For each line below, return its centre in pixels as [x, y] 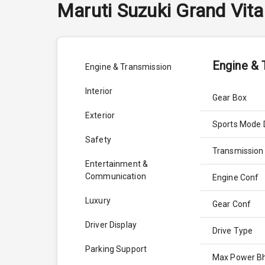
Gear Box [230, 98]
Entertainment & [117, 164]
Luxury [98, 201]
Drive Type [232, 231]
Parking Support [116, 249]
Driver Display [111, 225]
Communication [116, 177]
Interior [99, 91]
